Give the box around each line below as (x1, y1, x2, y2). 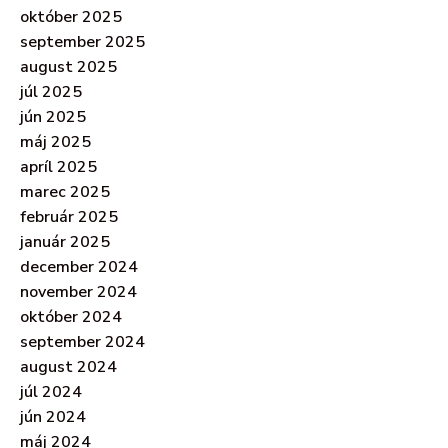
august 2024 (20, 356, 117, 379)
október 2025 (20, 6, 122, 29)
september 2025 (20, 31, 145, 54)
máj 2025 (20, 131, 91, 154)
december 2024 (20, 256, 138, 279)
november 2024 (20, 281, 137, 304)
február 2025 (20, 206, 118, 229)
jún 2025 (20, 106, 86, 129)
